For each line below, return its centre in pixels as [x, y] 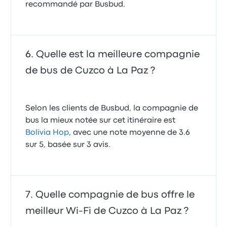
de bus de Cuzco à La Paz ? [90, 71]
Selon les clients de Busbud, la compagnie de [112, 109]
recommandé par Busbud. [75, 5]
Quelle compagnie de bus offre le [115, 195]
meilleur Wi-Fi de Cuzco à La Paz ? [107, 211]
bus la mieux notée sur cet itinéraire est [101, 121]
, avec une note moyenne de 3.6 [130, 133]
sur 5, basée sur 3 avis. [68, 145]
